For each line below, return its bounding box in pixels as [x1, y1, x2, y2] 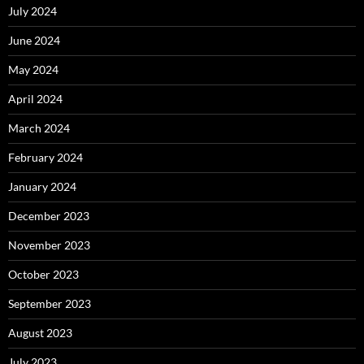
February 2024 [8, 149, 83, 164]
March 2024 [8, 120, 70, 135]
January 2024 [8, 179, 76, 193]
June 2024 [8, 32, 60, 47]
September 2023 [8, 296, 91, 310]
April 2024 [8, 91, 63, 106]
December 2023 [8, 208, 89, 223]
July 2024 [8, 3, 57, 18]
